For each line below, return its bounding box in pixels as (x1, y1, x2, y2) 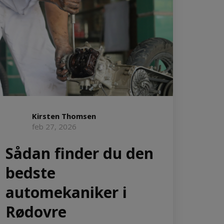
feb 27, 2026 (32, 121, 76, 131)
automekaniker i (5, 181, 127, 202)
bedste (5, 162, 55, 183)
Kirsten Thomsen (32, 110, 96, 121)
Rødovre (5, 201, 66, 222)
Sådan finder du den (5, 142, 153, 163)
